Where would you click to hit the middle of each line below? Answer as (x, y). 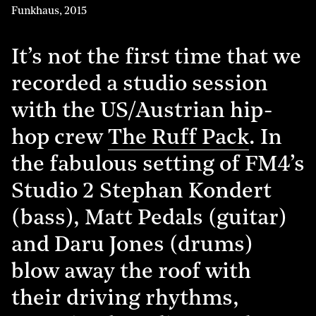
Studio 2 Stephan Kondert (141, 192)
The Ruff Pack (178, 138)
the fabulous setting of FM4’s (158, 165)
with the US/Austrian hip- (142, 111)
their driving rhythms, (125, 299)
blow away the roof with (131, 272)
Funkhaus (35, 12)
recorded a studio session (140, 85)
